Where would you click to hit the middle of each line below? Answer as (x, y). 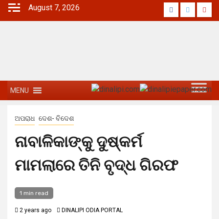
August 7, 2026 (54, 8)
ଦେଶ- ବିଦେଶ (56, 118)
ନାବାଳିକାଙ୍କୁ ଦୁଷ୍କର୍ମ (78, 142)
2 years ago (35, 210)
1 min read (34, 193)
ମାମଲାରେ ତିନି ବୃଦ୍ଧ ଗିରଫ (97, 165)
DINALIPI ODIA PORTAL (92, 210)
